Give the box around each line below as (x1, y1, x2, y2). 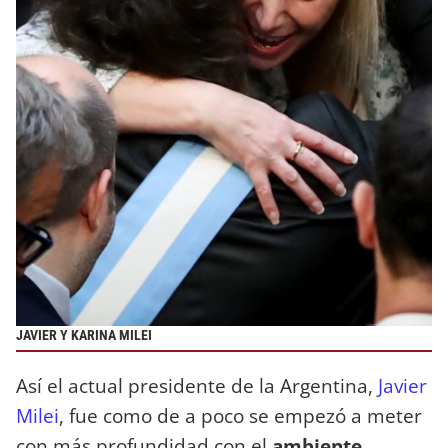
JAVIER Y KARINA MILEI (16, 326, 152, 344)
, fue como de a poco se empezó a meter (59, 402, 422, 430)
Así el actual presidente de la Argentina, (16, 372, 378, 400)
